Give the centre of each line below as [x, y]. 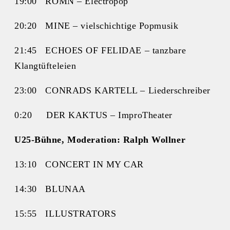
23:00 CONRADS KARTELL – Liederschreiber [112, 91]
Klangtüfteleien [45, 66]
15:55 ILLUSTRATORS [65, 214]
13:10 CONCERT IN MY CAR [79, 165]
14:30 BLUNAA [50, 189]
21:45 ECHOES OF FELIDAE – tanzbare [100, 51]
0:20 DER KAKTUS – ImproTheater [94, 115]
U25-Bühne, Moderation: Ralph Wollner [100, 140]
